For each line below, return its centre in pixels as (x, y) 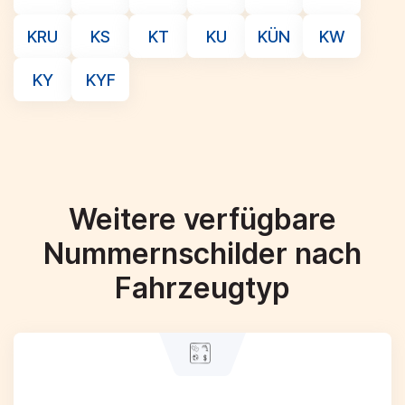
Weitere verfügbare (202, 219)
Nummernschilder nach (202, 254)
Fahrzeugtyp (202, 288)
